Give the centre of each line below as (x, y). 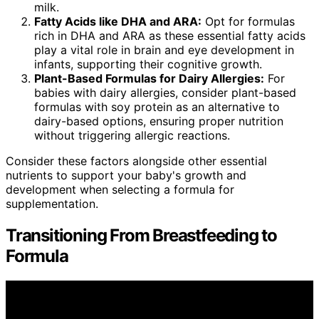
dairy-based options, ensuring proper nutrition (159, 121)
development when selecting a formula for (120, 190)
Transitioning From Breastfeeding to (141, 236)
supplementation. (52, 204)
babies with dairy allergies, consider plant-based (165, 93)
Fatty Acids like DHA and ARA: (118, 22)
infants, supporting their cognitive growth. (148, 64)
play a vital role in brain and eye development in (164, 50)
